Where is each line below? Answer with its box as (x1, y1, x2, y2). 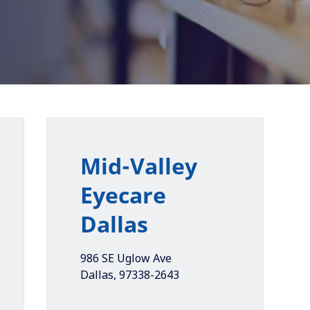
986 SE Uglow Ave (80, 250, 172, 266)
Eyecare (80, 180, 166, 210)
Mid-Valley (80, 151, 197, 181)
